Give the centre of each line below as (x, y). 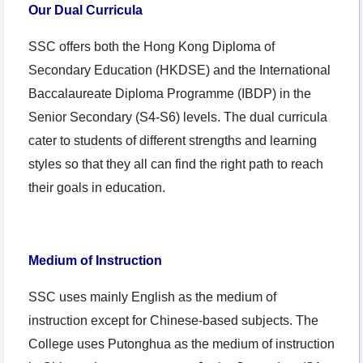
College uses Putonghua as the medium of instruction (181, 344)
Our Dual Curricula (85, 11)
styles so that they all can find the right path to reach (176, 164)
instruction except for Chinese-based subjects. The (173, 321)
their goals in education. (97, 188)
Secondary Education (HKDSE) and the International (179, 70)
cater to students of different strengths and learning (173, 141)
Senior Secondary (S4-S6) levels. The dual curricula (178, 117)
